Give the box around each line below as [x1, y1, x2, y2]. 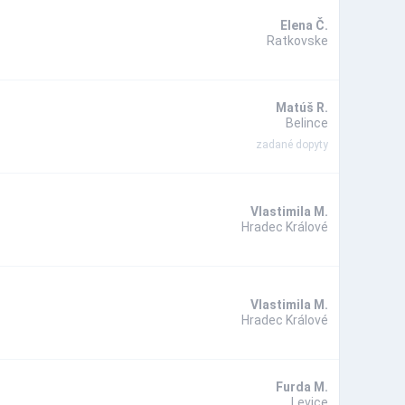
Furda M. [276, 380, 328, 395]
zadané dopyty [256, 138, 328, 152]
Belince [286, 116, 328, 131]
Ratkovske [267, 33, 328, 48]
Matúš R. [276, 100, 328, 116]
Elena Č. [280, 17, 328, 33]
